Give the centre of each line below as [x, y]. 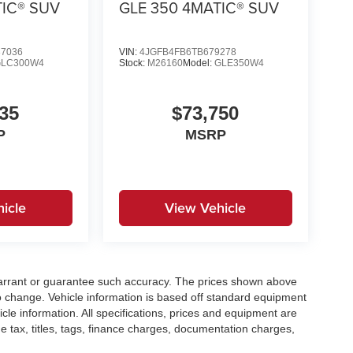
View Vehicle [206, 207]
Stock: [133, 63]
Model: [198, 63]
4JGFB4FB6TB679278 [188, 52]
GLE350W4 [239, 63]
